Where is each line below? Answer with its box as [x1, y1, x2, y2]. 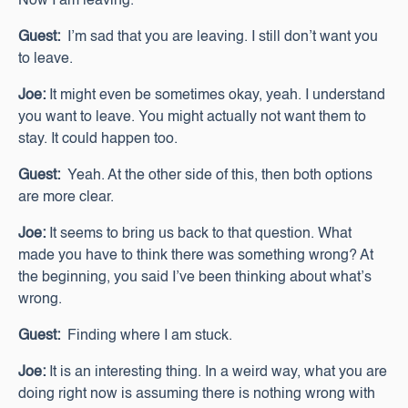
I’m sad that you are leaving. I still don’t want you [60, 30, 378, 45]
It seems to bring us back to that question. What [46, 227, 352, 241]
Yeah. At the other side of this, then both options [60, 168, 372, 183]
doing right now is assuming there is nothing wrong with [18, 387, 375, 402]
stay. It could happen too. [18, 132, 178, 147]
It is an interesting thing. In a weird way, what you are [46, 365, 387, 380]
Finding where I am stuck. [60, 329, 232, 343]
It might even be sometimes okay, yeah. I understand [46, 88, 385, 103]
